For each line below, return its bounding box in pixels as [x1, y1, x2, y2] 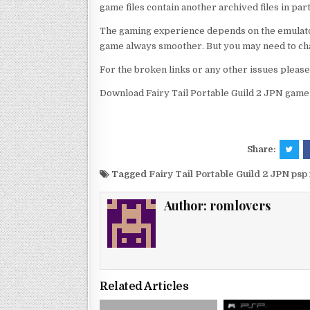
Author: [164, 197, 210, 214]
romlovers [210, 197, 271, 214]
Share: [246, 143, 278, 154]
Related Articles [100, 280, 188, 293]
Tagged [109, 168, 149, 179]
